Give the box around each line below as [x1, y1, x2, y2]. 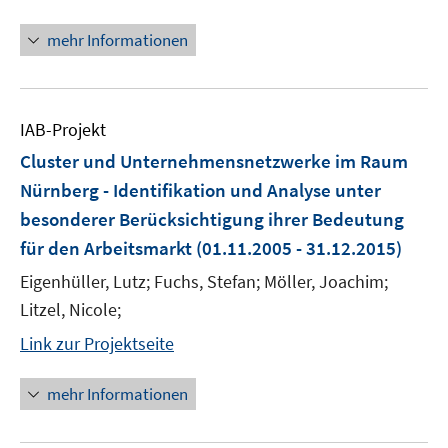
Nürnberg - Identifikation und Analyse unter [20, 178, 381, 202]
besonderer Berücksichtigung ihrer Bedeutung [20, 207, 404, 231]
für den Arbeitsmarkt [20, 236, 192, 260]
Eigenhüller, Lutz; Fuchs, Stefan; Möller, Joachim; [20, 270, 388, 293]
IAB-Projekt [20, 118, 106, 141]
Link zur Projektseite [20, 332, 174, 355]
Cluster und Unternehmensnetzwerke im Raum [20, 149, 408, 173]
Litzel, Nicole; [20, 298, 121, 321]
